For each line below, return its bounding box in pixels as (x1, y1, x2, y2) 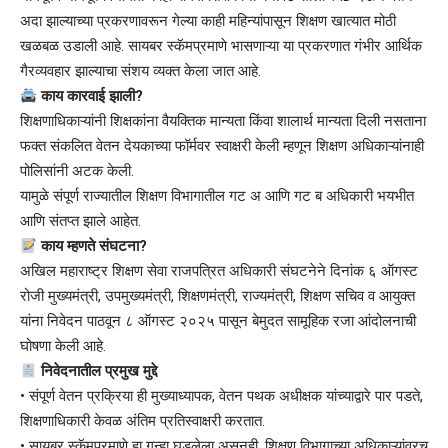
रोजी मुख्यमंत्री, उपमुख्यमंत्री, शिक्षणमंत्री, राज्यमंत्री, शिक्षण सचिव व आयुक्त (20, 287, 415, 305)
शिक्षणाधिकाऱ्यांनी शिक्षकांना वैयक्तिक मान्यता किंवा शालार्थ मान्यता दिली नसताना (20, 112, 426, 130)
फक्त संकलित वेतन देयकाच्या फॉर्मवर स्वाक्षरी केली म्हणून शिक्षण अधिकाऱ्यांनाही (20, 137, 424, 155)
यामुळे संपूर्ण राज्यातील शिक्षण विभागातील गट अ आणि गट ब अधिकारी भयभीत (20, 187, 414, 205)
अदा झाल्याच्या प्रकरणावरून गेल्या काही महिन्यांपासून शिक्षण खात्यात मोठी (20, 12, 396, 30)
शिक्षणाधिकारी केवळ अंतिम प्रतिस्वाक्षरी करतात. (20, 412, 265, 430)
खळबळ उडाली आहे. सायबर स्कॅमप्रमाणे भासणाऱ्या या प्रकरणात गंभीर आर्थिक (20, 37, 422, 55)
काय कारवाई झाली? (37, 87, 144, 105)
